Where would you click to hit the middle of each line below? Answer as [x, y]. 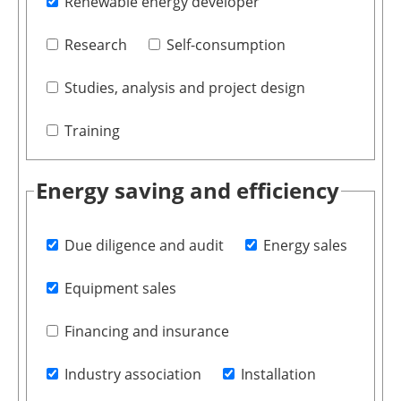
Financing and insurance [146, 331]
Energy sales [305, 245]
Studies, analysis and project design [184, 88]
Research [95, 45]
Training [92, 131]
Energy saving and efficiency [187, 191]
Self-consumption [226, 45]
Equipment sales [120, 288]
